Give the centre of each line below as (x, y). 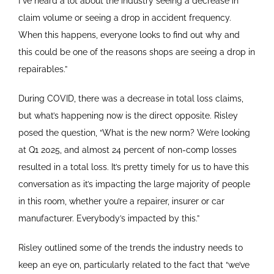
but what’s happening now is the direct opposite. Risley (128, 115)
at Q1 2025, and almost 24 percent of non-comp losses (127, 150)
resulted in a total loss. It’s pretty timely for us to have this (133, 167)
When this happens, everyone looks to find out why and (129, 35)
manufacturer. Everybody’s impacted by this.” (109, 218)
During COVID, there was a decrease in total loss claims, (131, 98)
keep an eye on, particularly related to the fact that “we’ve (134, 265)
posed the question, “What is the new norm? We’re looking (134, 132)
